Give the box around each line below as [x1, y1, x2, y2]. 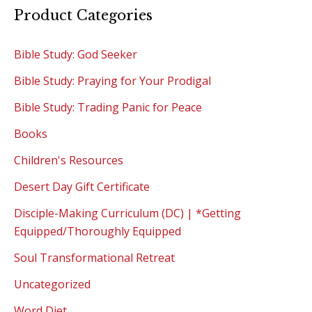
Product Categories [14, 7, 153, 24]
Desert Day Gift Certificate [14, 179, 150, 195]
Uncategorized [14, 276, 91, 292]
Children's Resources [14, 153, 123, 169]
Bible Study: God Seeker [14, 47, 137, 63]
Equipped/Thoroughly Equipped [14, 224, 181, 240]
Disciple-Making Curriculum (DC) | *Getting [14, 205, 241, 221]
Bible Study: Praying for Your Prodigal [14, 73, 211, 89]
